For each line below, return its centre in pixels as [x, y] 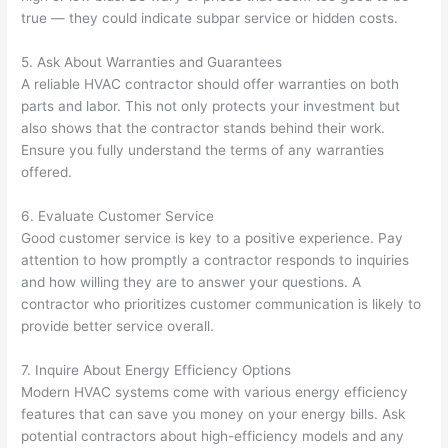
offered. [47, 172]
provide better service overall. [118, 326]
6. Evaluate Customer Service [118, 216]
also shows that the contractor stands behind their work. [203, 128]
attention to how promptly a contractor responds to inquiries [215, 260]
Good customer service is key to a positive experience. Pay [212, 238]
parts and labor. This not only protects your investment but [211, 106]
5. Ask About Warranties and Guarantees [152, 62]
